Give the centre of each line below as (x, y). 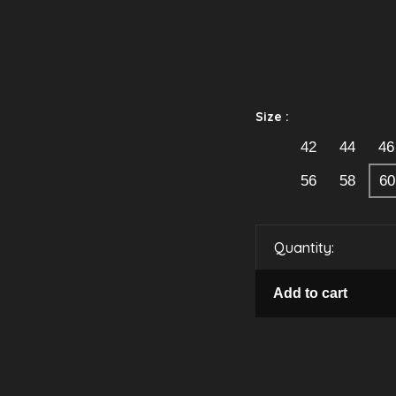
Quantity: (304, 247)
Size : (272, 117)
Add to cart (310, 293)
